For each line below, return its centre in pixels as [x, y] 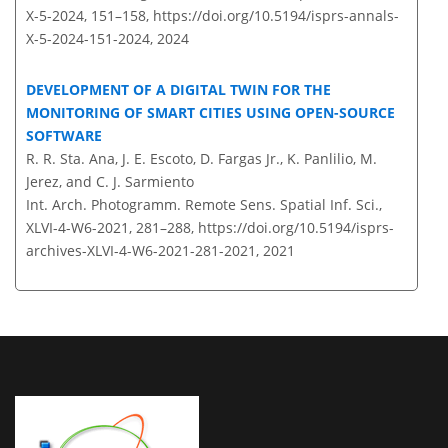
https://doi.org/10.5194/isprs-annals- [276, 16]
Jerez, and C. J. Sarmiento [110, 182]
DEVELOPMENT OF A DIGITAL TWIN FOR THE [178, 90]
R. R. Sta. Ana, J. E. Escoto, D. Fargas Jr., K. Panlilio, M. [201, 159]
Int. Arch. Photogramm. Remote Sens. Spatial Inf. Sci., [204, 205]
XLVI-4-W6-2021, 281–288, [112, 228]
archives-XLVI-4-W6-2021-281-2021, [142, 251]
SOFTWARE [64, 136]
